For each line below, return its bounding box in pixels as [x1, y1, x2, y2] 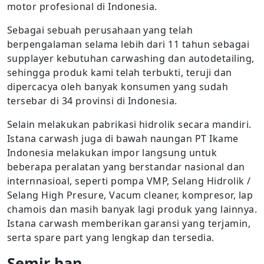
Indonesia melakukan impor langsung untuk [7, 146, 217, 159]
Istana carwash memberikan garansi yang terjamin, [7, 217, 251, 230]
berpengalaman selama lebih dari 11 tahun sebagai [7, 38, 250, 51]
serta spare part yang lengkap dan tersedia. [7, 231, 214, 244]
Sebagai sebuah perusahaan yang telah [7, 24, 193, 37]
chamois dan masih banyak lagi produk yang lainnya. [7, 203, 258, 216]
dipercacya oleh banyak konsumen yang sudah [7, 80, 229, 93]
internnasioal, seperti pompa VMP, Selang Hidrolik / [7, 174, 251, 187]
